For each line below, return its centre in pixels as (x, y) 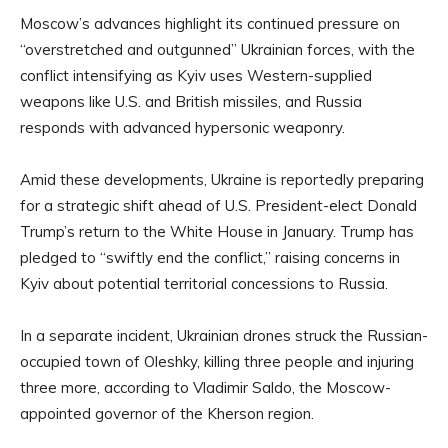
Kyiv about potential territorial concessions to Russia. (204, 284)
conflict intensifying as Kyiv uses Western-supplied (196, 76)
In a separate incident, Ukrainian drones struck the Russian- (224, 336)
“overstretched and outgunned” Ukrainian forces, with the (217, 50)
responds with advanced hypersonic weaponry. (182, 128)
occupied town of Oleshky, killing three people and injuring (217, 362)
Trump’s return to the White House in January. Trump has (217, 232)
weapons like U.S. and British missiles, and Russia (191, 102)
